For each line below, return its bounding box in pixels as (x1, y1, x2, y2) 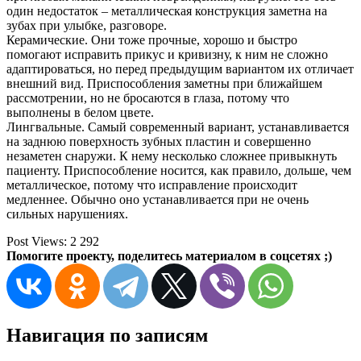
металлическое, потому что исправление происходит (6, 178, 297, 193)
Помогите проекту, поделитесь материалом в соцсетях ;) (6, 249, 332, 263)
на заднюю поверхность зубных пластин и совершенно (6, 135, 311, 149)
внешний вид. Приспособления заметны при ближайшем (6, 77, 322, 91)
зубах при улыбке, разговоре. (6, 19, 167, 33)
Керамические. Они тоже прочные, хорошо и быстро (6, 33, 297, 48)
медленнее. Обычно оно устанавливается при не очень (6, 193, 309, 207)
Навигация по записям (6, 325, 208, 346)
